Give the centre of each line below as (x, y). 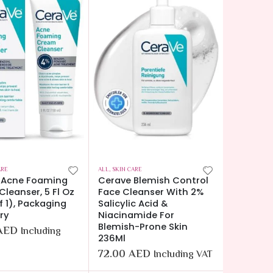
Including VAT (183, 255)
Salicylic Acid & (133, 204)
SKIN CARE (127, 170)
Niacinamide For (136, 215)
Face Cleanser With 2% (151, 192)
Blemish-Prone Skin (143, 227)
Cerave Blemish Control (153, 181)
